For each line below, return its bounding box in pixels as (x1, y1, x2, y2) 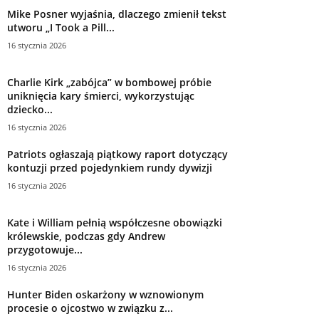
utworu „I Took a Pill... (7, 21, 115, 35)
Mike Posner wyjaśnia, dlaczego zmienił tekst (7, 7, 226, 21)
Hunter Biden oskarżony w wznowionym (7, 288, 204, 302)
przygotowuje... (7, 243, 83, 257)
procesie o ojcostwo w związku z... (7, 301, 173, 315)
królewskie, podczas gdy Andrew (7, 229, 165, 244)
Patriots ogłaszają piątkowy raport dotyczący (7, 147, 228, 162)
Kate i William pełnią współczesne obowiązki (7, 216, 222, 230)
